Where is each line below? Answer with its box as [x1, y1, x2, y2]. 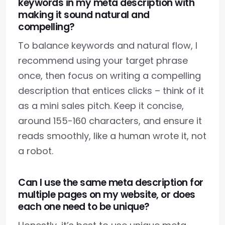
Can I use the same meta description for [18, 176, 203, 190]
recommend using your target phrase [18, 54, 188, 67]
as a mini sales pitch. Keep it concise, [18, 99, 184, 113]
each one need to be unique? [18, 200, 150, 214]
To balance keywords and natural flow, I [18, 39, 197, 52]
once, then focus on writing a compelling [18, 69, 201, 82]
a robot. [18, 145, 53, 158]
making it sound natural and [18, 8, 150, 22]
